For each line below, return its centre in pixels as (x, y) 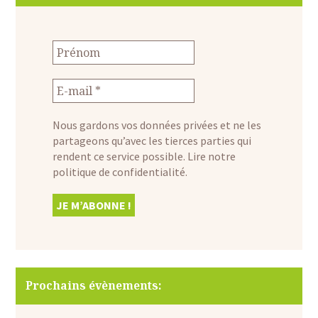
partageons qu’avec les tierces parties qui (152, 140)
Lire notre (211, 156)
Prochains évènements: (93, 285)
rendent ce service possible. (120, 156)
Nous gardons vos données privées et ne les (157, 125)
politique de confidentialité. (120, 171)
